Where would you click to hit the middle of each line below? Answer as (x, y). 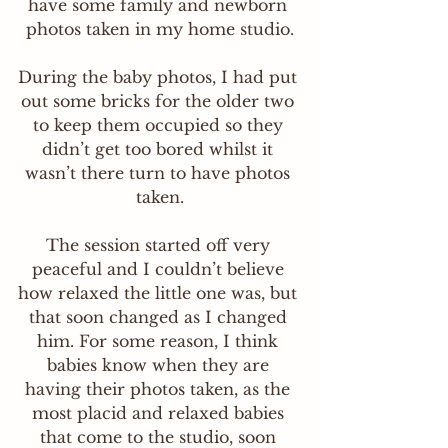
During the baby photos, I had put (160, 77)
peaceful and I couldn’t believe (160, 269)
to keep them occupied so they (160, 125)
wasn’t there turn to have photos (160, 173)
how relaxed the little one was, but (160, 293)
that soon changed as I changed (160, 317)
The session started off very (160, 245)
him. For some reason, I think (160, 341)
